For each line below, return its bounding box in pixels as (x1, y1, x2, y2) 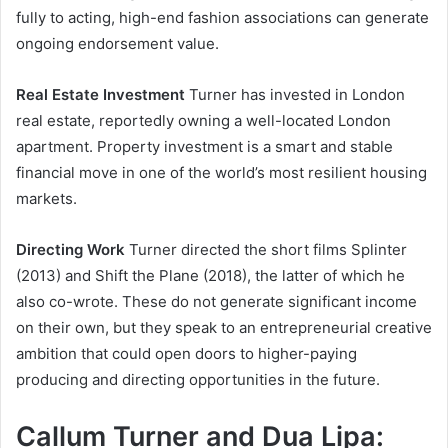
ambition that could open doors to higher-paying (16, 343, 357, 363)
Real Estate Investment (16, 84, 185, 104)
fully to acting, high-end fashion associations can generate (16, 7, 429, 27)
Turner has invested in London (185, 84, 405, 104)
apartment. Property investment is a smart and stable (16, 136, 393, 156)
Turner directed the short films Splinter (125, 239, 407, 259)
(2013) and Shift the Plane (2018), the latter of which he (16, 265, 405, 285)
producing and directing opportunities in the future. (16, 369, 380, 389)
